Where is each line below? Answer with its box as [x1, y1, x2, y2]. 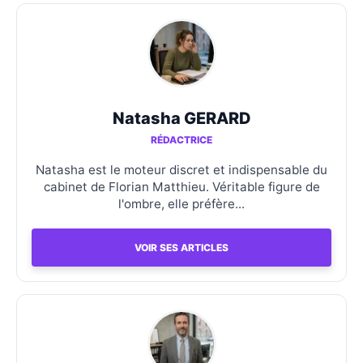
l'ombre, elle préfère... [118, 195, 245, 211]
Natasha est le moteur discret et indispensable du [36, 161, 327, 177]
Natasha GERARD [112, 108, 251, 128]
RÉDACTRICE [151, 133, 212, 146]
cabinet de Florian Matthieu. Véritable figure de [43, 178, 320, 194]
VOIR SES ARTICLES [135, 241, 228, 254]
